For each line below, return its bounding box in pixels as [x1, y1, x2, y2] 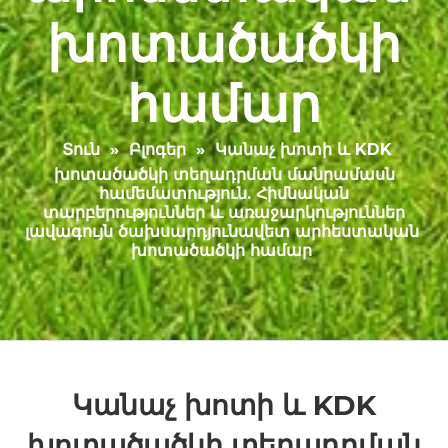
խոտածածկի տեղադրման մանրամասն [53, 165, 395, 184]
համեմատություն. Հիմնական [99, 184, 349, 203]
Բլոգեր [128, 140, 186, 159]
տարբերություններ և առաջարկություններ [43, 203, 405, 222]
